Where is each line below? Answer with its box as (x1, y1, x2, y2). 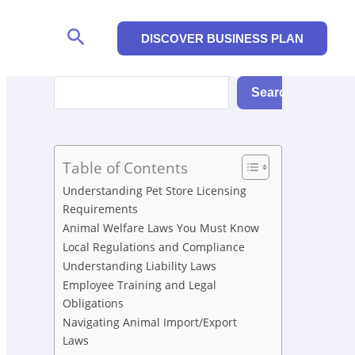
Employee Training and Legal (63, 277, 216, 293)
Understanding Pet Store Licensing (63, 183, 246, 199)
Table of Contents (63, 157, 188, 179)
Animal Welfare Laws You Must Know (63, 220, 259, 236)
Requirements (63, 201, 138, 217)
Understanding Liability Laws (63, 258, 216, 274)
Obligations (63, 296, 124, 311)
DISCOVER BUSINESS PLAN (141, 31, 303, 45)
